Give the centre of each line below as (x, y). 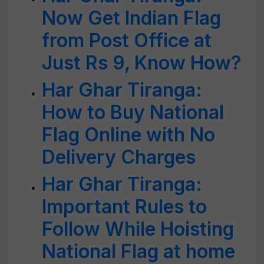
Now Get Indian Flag (131, 18)
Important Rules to (124, 207)
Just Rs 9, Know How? (142, 63)
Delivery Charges (119, 157)
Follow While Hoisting (138, 229)
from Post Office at (127, 40)
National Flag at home (138, 251)
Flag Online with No (128, 135)
